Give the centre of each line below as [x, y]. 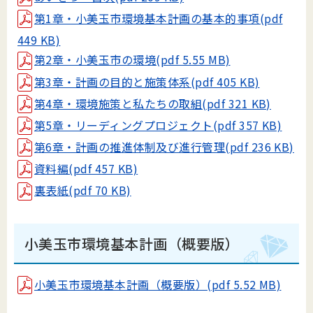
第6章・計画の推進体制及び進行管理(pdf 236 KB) [164, 147]
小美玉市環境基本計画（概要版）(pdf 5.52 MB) [158, 284]
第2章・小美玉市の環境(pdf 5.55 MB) [132, 60]
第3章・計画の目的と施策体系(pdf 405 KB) [147, 81]
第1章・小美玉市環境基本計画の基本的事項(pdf [159, 19]
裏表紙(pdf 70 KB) [83, 190]
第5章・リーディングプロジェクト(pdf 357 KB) [158, 125]
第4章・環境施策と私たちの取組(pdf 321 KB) [153, 103]
